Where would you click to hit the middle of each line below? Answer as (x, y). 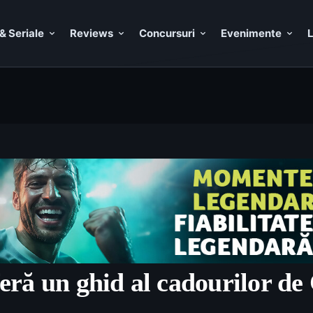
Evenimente (251, 33)
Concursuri (167, 33)
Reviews (92, 33)
